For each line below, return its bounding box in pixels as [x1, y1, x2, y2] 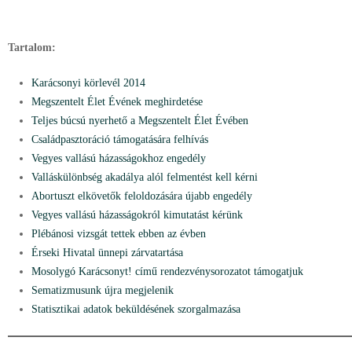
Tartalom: [8, 42, 56, 53]
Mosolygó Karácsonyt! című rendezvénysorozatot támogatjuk [31, 266, 303, 277]
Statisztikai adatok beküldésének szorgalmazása [31, 303, 240, 315]
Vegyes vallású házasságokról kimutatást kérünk [31, 209, 243, 221]
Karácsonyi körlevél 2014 [31, 77, 145, 89]
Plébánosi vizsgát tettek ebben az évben [31, 228, 206, 240]
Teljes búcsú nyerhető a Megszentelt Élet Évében [31, 115, 248, 126]
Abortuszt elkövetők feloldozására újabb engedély [31, 190, 252, 202]
